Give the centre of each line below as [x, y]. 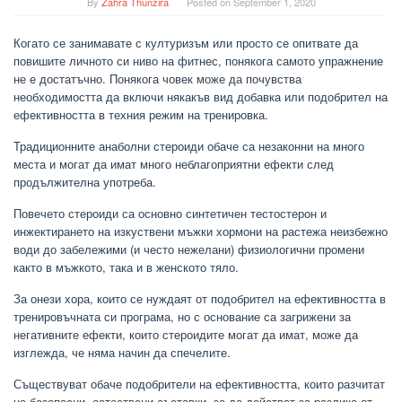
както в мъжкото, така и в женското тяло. [126, 267]
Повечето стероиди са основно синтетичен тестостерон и [170, 213]
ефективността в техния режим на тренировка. [141, 114]
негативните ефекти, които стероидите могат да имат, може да [186, 334]
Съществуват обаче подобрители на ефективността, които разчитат [199, 384]
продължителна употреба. [85, 182]
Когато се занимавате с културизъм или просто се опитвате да [186, 43]
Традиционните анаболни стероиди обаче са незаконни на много [189, 146]
